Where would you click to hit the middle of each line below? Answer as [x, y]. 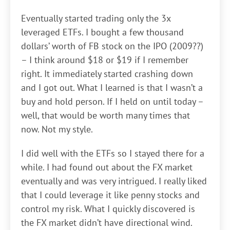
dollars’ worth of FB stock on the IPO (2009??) [112, 46]
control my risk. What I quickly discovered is [108, 209]
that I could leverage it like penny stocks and [110, 195]
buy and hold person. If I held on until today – [112, 101]
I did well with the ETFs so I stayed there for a [113, 153]
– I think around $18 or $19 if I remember [105, 60]
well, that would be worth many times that [106, 115]
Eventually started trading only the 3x [96, 18]
